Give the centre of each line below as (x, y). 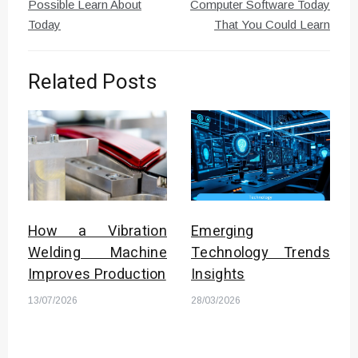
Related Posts (92, 82)
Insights (218, 274)
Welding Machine (97, 253)
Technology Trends (261, 253)
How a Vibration (97, 231)
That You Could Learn (272, 24)
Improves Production (97, 274)
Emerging (223, 231)
